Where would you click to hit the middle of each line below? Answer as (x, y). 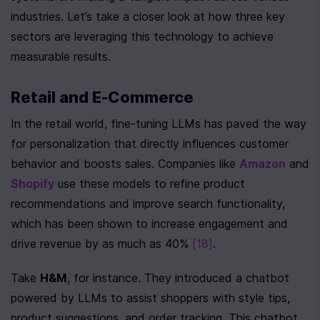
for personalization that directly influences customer (150, 144)
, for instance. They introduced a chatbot (178, 278)
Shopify (32, 184)
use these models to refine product (150, 184)
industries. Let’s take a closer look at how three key (148, 16)
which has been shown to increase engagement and (149, 224)
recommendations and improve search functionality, (148, 204)
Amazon (262, 164)
